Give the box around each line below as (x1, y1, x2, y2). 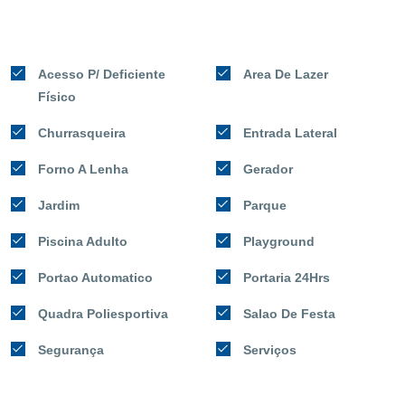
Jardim (38, 197, 80, 212)
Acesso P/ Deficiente (38, 66, 165, 81)
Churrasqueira (38, 125, 126, 140)
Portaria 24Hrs (243, 269, 330, 285)
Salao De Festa (243, 306, 335, 321)
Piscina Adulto (38, 233, 127, 249)
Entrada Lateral (243, 125, 337, 140)
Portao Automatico (38, 269, 153, 285)
